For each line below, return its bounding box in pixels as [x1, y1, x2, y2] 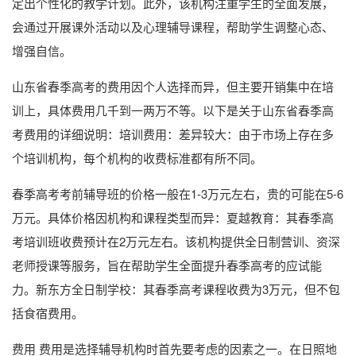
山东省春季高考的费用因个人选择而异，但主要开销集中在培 [12, 78, 334, 95]
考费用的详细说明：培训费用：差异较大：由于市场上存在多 [12, 126, 334, 142]
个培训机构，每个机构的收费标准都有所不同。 [12, 149, 262, 166]
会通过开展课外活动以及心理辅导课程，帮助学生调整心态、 [12, 18, 334, 35]
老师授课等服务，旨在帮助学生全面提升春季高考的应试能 [12, 257, 322, 273]
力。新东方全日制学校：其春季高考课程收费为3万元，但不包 [12, 281, 340, 297]
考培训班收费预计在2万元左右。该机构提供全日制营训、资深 [12, 233, 340, 250]
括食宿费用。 [12, 304, 83, 321]
